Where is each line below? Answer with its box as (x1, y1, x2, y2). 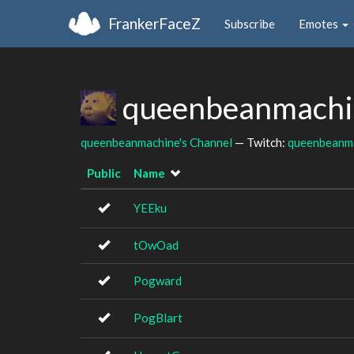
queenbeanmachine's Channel (81, 134, 232, 149)
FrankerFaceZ (108, 13, 201, 32)
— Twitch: (232, 134, 288, 149)
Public (87, 166, 121, 180)
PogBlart (134, 311, 183, 325)
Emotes (299, 16, 341, 31)
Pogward (134, 273, 182, 288)
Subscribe (224, 16, 275, 31)
